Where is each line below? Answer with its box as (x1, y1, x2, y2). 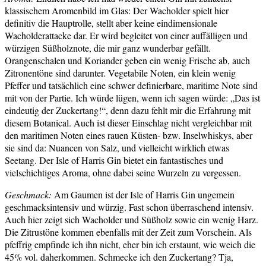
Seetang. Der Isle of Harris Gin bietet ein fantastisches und (5, 154, 223, 167)
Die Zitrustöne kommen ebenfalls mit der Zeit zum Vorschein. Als (5, 226, 252, 239)
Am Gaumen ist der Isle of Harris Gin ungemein (52, 188, 235, 201)
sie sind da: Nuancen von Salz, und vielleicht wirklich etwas (5, 141, 229, 154)
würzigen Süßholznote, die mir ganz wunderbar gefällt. (5, 42, 211, 55)
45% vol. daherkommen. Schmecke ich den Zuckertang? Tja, (5, 251, 233, 264)
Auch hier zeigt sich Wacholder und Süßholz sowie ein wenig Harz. (5, 213, 258, 226)
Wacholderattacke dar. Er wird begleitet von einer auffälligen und (5, 29, 248, 42)
